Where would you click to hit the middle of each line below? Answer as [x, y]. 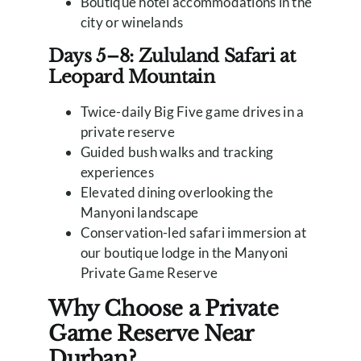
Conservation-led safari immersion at [193, 232]
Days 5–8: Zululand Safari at [172, 56]
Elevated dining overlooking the [176, 192]
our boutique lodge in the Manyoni [184, 252]
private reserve [127, 131]
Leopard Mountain [131, 77]
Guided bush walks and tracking [177, 151]
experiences [117, 172]
